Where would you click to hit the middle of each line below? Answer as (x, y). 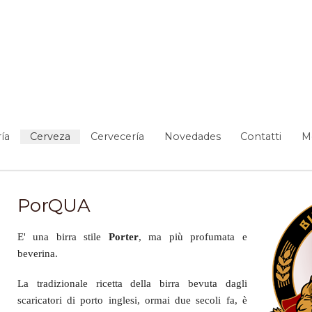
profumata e (219, 236)
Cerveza (50, 136)
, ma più (164, 236)
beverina (36, 253)
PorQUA (54, 205)
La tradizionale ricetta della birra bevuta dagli (132, 283)
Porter (123, 236)
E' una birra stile (63, 236)
